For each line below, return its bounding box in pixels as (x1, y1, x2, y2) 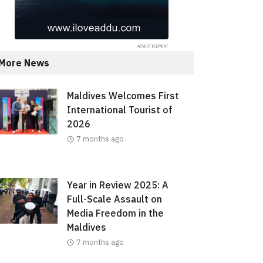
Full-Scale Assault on (66, 193, 162, 205)
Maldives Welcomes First (66, 90, 179, 102)
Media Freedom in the (66, 207, 164, 220)
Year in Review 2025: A (66, 179, 168, 191)
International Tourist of (66, 104, 173, 116)
